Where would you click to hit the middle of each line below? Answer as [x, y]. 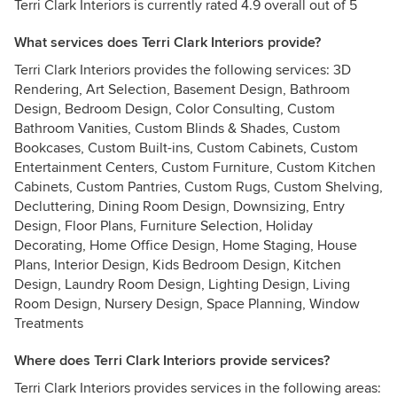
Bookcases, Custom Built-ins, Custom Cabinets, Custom [186, 148]
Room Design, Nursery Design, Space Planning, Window [187, 304]
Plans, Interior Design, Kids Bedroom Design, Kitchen [178, 265]
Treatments [49, 323]
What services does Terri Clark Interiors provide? [167, 43]
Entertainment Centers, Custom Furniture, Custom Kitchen [195, 167]
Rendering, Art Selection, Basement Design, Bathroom [182, 90]
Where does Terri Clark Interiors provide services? [172, 361]
